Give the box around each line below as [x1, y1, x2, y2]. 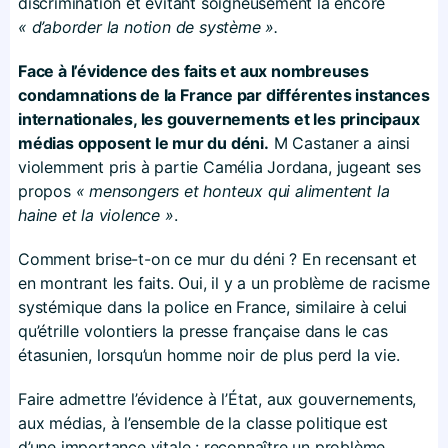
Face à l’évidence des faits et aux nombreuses [18, 60, 369, 81]
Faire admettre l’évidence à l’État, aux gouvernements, [18, 388, 417, 409]
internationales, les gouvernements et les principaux [18, 108, 420, 129]
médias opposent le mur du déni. [18, 132, 269, 153]
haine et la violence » [18, 204, 174, 225]
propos [18, 180, 76, 201]
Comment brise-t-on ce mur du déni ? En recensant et [18, 248, 417, 269]
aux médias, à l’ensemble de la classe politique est [18, 412, 388, 433]
